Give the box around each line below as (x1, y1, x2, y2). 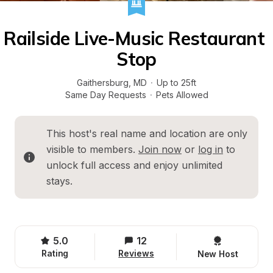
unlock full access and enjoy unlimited (46, 159, 222, 171)
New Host (197, 249, 238, 259)
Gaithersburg (77, 77, 129, 88)
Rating (41, 248, 69, 258)
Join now (138, 143, 182, 155)
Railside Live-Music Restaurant (4, 27, 265, 50)
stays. (46, 175, 73, 187)
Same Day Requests (65, 90, 146, 100)
